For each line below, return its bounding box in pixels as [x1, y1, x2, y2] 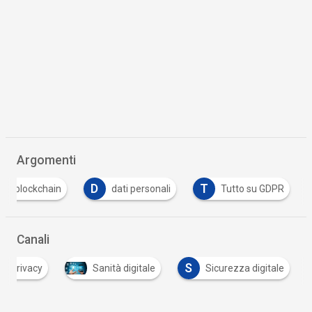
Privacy [10, 262, 42, 274]
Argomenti [16, 153, 76, 167]
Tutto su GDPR [220, 182, 284, 194]
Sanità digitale [92, 262, 155, 274]
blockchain [14, 182, 61, 194]
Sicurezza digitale [205, 262, 284, 274]
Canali [16, 232, 49, 247]
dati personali [111, 182, 171, 194]
